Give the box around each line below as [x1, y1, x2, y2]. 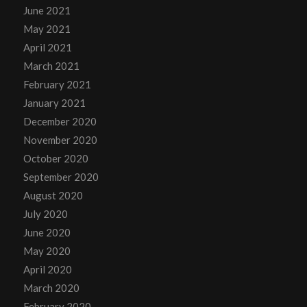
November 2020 [23, 133, 97, 146]
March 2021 [23, 59, 79, 72]
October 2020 [23, 151, 88, 164]
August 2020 [23, 188, 83, 201]
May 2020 [23, 244, 71, 257]
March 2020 [23, 281, 79, 294]
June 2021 [23, 3, 71, 16]
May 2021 [23, 22, 71, 35]
